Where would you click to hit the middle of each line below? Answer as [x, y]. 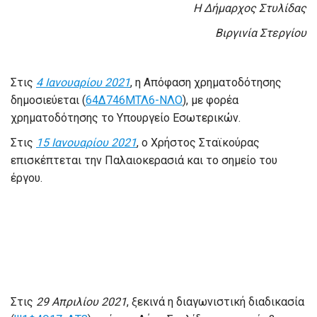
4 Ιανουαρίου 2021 [83, 83]
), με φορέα [211, 100]
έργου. [27, 178]
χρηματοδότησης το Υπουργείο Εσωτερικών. [126, 118]
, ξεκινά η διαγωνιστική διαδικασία [215, 302]
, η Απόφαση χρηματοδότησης [206, 83]
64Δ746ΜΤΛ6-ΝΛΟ [134, 100]
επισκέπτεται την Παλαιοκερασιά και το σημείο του [144, 161]
